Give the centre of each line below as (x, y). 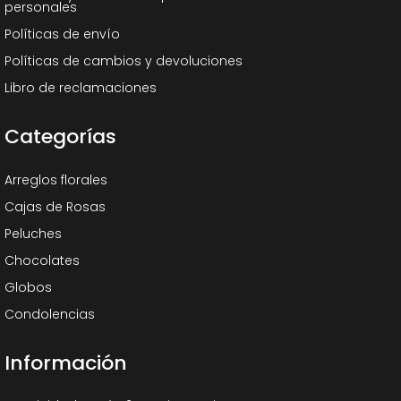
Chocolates (42, 260)
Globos (28, 287)
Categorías (60, 137)
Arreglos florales (56, 180)
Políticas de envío (62, 34)
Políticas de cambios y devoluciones (124, 61)
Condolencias (50, 314)
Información (66, 363)
